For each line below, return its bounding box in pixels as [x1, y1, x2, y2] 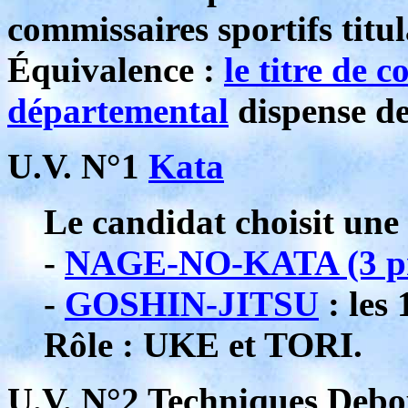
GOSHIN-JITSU [65, 284, 319, 323]
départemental [7, 91, 229, 130]
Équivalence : [7, 50, 224, 89]
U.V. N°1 [7, 147, 148, 186]
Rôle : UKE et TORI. [44, 325, 362, 364]
